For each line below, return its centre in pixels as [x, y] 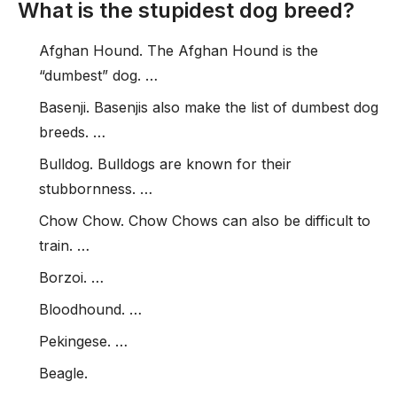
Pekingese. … [83, 341]
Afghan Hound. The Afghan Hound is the [179, 51]
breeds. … [72, 132]
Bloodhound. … [90, 309]
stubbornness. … [96, 189]
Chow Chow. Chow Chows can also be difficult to [205, 221]
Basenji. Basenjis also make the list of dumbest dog [209, 107]
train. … [64, 245]
